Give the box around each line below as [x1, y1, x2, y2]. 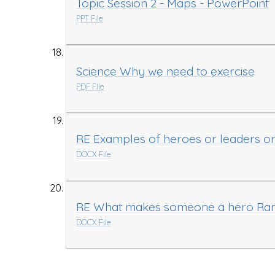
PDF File [76, 81, 105, 91]
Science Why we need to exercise [76, 63, 255, 79]
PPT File [76, 14, 104, 24]
